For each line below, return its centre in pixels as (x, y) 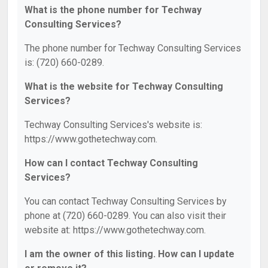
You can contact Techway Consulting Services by (126, 201)
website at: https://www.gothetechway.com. (115, 230)
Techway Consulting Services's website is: (113, 125)
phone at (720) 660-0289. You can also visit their (125, 216)
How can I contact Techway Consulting (111, 163)
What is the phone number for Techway (113, 10)
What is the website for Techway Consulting (124, 86)
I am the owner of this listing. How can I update (130, 254)
